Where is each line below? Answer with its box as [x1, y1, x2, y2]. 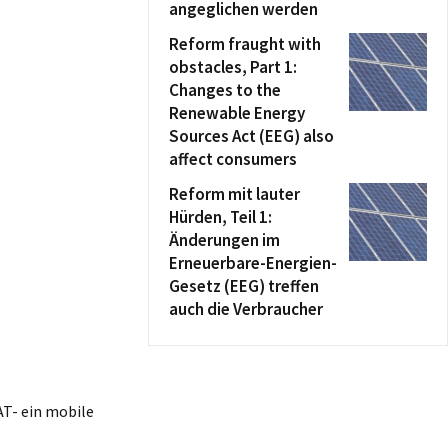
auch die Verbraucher [169, 298, 323, 320]
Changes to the [169, 79, 281, 101]
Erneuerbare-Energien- [169, 252, 337, 274]
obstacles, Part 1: [169, 56, 297, 78]
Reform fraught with [169, 33, 321, 55]
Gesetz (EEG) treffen [169, 275, 319, 297]
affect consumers [169, 148, 297, 170]
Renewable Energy [169, 102, 305, 124]
